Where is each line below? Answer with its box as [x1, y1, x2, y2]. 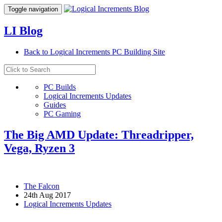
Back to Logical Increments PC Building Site [24, 47, 165, 56]
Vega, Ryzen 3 [4, 141, 75, 155]
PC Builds [44, 82, 76, 91]
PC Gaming [44, 109, 81, 118]
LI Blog [4, 24, 43, 37]
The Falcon [24, 181, 59, 190]
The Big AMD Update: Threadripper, [4, 128, 194, 141]
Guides [44, 100, 66, 109]
